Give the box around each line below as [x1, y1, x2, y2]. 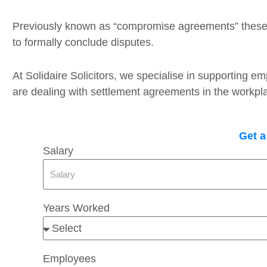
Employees [43, 253, 96, 265]
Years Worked [43, 202, 110, 215]
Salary [43, 144, 73, 157]
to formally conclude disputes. [13, 36, 154, 49]
